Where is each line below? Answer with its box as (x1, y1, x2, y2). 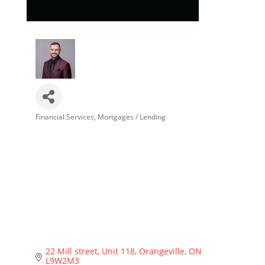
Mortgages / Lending (97, 112, 166, 121)
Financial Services (35, 112, 94, 121)
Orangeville (139, 245, 185, 257)
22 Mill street (46, 245, 98, 257)
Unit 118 (102, 245, 135, 257)
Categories (34, 121, 89, 132)
